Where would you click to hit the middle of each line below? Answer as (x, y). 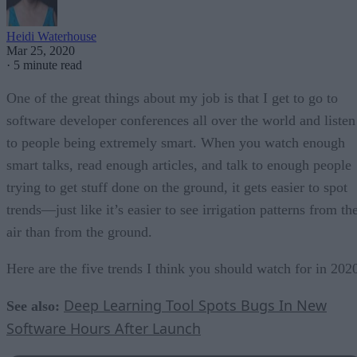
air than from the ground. (79, 231)
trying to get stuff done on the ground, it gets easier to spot (177, 187)
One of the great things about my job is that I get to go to (172, 98)
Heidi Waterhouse (51, 36)
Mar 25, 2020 (41, 50)
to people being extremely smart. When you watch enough (176, 142)
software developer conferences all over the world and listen (181, 120)
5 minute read (48, 65)
